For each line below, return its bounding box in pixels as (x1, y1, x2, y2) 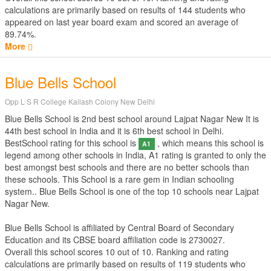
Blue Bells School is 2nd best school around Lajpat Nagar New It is (5, 113, 259, 125)
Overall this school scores (5, 246, 105, 258)
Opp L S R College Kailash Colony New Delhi (5, 96, 155, 106)
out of (115, 246, 142, 258)
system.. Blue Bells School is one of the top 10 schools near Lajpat (5, 185, 259, 197)
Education (5, 233, 43, 246)
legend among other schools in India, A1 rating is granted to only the (5, 149, 266, 161)
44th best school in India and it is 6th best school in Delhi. (5, 125, 224, 137)
